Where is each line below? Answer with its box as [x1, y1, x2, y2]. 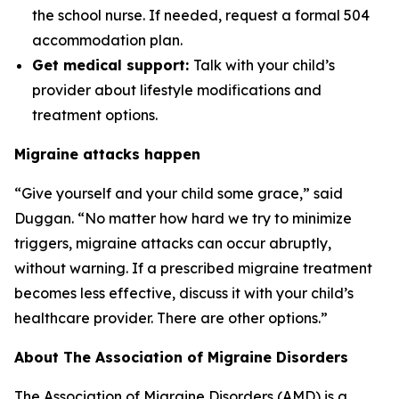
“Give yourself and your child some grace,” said [14, 184, 343, 202]
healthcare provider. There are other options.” [14, 309, 328, 327]
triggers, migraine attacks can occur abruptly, [14, 234, 331, 252]
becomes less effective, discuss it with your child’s [14, 284, 354, 302]
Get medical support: [32, 56, 193, 74]
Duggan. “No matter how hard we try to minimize [14, 209, 352, 227]
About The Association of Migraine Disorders [14, 348, 348, 366]
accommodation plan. [32, 31, 183, 49]
